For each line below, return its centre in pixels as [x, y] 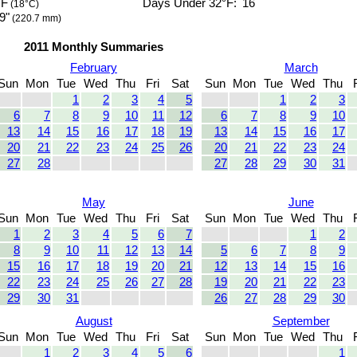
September [301, 322]
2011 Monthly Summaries [94, 47]
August [94, 322]
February [94, 68]
